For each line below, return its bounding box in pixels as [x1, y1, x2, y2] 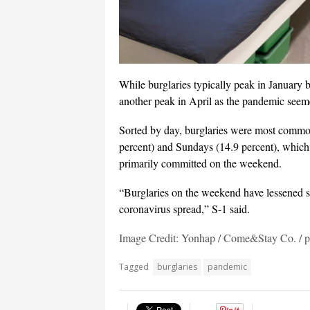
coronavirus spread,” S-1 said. [119, 201, 250, 217]
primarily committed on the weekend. [119, 156, 282, 171]
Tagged [119, 261, 149, 273]
